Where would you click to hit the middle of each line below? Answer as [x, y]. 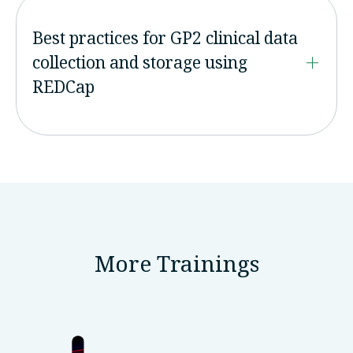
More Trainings [176, 263]
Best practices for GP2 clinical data [165, 38]
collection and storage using [140, 63]
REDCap [63, 87]
